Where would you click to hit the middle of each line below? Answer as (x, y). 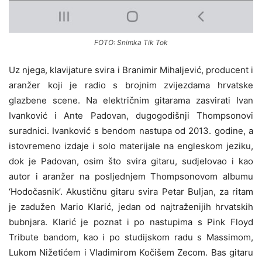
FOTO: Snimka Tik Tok (131, 42)
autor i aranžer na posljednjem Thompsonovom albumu (131, 176)
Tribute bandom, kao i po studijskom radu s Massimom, (131, 237)
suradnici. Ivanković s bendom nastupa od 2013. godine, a (131, 130)
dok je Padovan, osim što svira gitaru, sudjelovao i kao (131, 161)
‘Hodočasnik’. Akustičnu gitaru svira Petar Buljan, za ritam (131, 191)
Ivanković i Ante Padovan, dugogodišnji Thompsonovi (131, 115)
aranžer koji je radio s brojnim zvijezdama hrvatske (131, 85)
